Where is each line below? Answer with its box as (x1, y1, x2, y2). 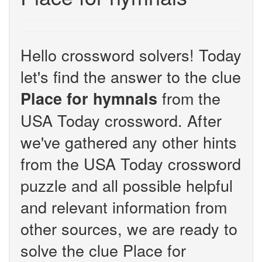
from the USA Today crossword (20, 152, 241, 175)
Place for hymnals (20, 87, 157, 109)
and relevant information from (20, 195, 227, 218)
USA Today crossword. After (20, 109, 222, 132)
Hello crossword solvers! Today (20, 43, 242, 66)
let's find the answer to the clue (20, 65, 241, 88)
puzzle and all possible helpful (20, 174, 233, 196)
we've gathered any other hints (20, 130, 237, 153)
